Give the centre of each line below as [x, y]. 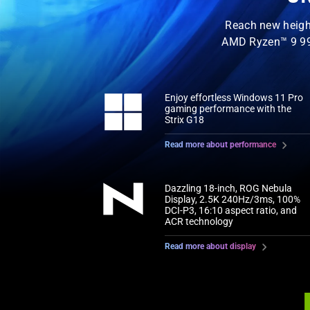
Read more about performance [221, 144]
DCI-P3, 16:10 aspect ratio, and [231, 210]
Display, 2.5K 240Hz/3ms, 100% [233, 199]
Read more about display [211, 246]
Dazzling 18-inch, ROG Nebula [229, 188]
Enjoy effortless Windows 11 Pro [234, 97]
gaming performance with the [228, 108]
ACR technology [199, 221]
